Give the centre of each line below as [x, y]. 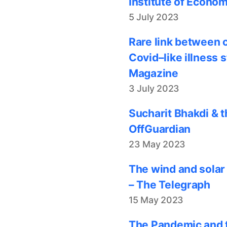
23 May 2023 [157, 144]
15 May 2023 [156, 200]
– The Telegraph [169, 184]
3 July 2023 [154, 88]
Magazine [154, 73]
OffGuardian [160, 129]
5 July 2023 [154, 17]
